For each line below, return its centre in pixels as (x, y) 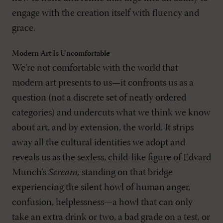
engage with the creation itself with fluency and (106, 13)
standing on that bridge (126, 172)
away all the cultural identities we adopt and (99, 143)
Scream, (64, 172)
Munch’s (30, 172)
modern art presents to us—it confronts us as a (103, 83)
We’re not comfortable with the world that (95, 68)
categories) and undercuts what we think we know (111, 113)
